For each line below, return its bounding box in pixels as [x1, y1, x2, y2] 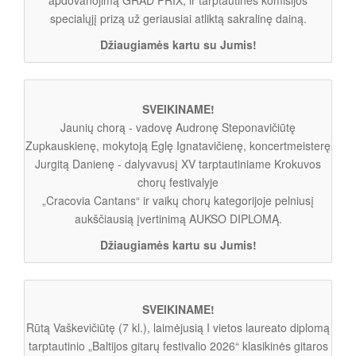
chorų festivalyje [137, 173, 219, 190]
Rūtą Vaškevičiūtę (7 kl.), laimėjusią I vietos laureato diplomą [26, 319, 330, 335]
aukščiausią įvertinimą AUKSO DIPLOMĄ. [74, 210, 282, 226]
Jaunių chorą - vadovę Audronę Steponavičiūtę [60, 118, 296, 135]
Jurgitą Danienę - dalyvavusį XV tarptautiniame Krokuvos [35, 155, 321, 172]
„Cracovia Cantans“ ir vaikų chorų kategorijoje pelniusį [42, 192, 314, 208]
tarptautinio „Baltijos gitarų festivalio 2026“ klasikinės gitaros [28, 337, 328, 354]
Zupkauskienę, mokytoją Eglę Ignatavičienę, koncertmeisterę [25, 137, 331, 153]
